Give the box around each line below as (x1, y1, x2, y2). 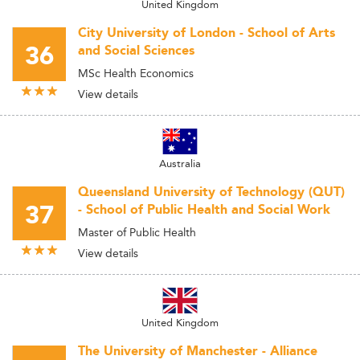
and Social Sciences (78, 41, 194, 61)
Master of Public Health (78, 223, 196, 241)
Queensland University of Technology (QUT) (78, 182, 345, 202)
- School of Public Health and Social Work (78, 200, 330, 220)
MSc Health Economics (78, 64, 194, 82)
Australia (159, 155, 201, 171)
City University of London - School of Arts (78, 23, 335, 43)
